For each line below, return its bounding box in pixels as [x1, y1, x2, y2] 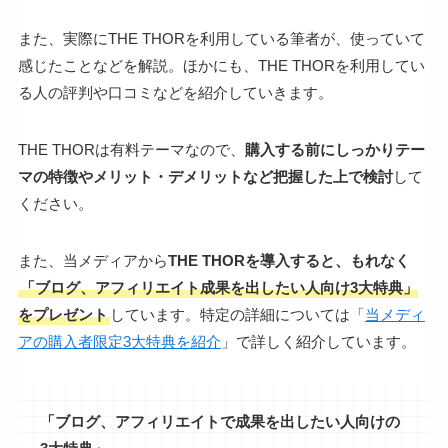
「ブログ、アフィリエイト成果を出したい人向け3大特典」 [19, 279, 418, 297]
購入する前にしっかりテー [244, 141, 425, 159]
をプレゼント [17, 306, 108, 324]
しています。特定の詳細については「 [109, 306, 365, 324]
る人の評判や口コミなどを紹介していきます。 [17, 84, 333, 102]
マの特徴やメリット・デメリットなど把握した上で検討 [17, 168, 393, 186]
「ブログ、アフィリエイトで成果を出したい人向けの [40, 412, 401, 430]
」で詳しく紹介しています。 [220, 333, 416, 351]
